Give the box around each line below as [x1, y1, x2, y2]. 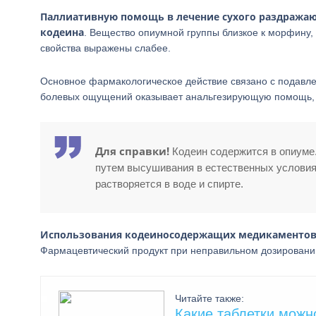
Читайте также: [175, 293, 244, 304]
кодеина [40, 25, 84, 39]
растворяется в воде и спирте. [95, 178, 243, 190]
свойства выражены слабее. [40, 42, 171, 54]
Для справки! [95, 144, 169, 158]
